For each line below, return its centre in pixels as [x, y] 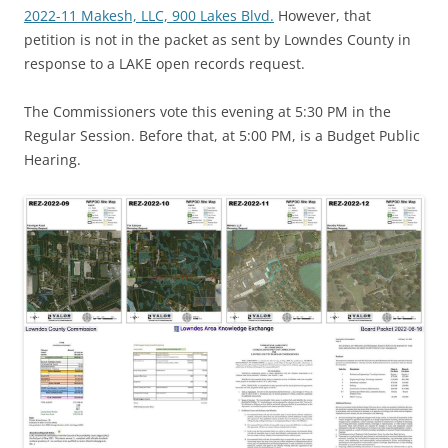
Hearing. [52, 160]
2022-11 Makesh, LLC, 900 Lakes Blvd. [149, 16]
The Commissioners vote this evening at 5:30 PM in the [207, 112]
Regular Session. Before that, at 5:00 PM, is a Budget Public [222, 136]
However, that [322, 16]
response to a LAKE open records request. [164, 64]
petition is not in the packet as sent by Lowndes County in [217, 40]
